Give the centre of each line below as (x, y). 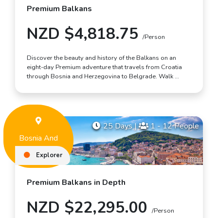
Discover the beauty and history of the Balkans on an (101, 58)
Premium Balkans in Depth (76, 183)
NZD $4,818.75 (85, 34)
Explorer (48, 155)
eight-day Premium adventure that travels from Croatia (104, 67)
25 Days (118, 126)
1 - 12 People (174, 126)
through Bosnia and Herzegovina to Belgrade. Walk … (103, 76)
